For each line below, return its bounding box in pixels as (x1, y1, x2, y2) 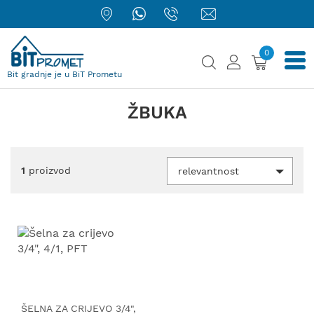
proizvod (25, 165, 71, 176)
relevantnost (178, 165, 239, 177)
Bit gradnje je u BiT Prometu (7, 69, 122, 79)
